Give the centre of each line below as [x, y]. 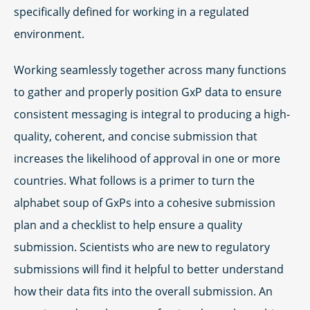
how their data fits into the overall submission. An [143, 291]
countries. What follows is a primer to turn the [134, 181]
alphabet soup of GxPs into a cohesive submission [145, 203]
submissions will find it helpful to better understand [149, 269]
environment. [49, 34]
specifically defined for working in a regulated [131, 12]
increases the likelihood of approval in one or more [147, 158]
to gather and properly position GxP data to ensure [148, 92]
